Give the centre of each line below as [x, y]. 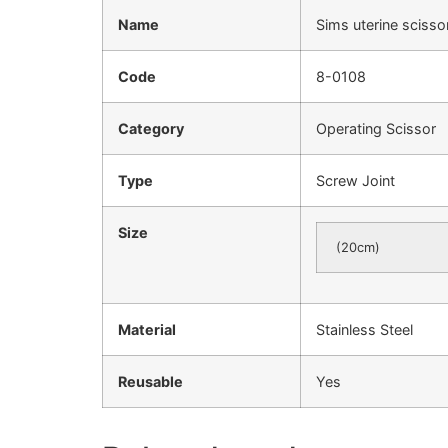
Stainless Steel [364, 329]
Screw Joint [355, 180]
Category [151, 128]
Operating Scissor [376, 128]
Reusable [150, 381]
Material [147, 329]
